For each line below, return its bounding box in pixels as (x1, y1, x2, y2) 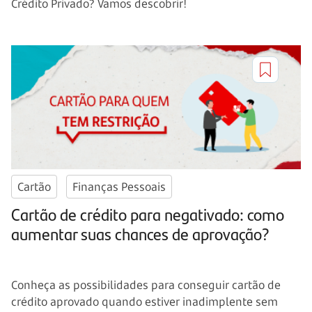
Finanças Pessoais (72, 179, 166, 195)
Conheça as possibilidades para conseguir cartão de (11, 277, 281, 293)
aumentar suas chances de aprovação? (11, 221, 270, 246)
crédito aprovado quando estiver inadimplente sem (11, 294, 278, 310)
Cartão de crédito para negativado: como (11, 202, 284, 226)
